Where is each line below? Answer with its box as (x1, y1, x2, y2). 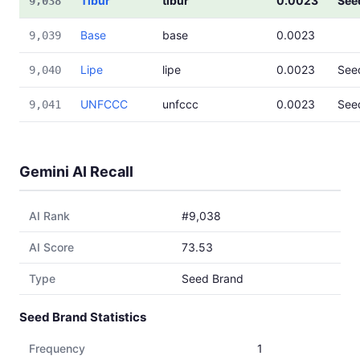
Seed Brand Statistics (19, 309, 146, 325)
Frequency (29, 342, 85, 355)
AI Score (29, 240, 74, 254)
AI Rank (29, 209, 70, 223)
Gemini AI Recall (19, 163, 133, 180)
